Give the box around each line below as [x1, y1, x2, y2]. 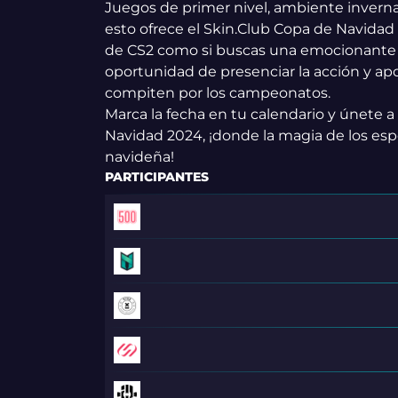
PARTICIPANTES [104, 168, 209, 185]
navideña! [104, 148, 174, 165]
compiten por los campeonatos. [104, 84, 330, 101]
